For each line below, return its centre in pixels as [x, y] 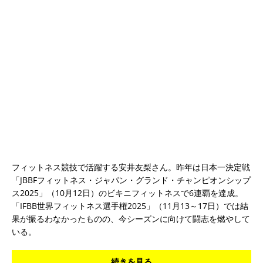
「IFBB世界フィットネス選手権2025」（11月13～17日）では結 [130, 205]
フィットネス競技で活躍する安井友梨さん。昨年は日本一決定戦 [131, 167]
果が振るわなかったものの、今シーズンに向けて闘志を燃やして [131, 218]
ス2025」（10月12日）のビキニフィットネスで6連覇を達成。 [127, 193]
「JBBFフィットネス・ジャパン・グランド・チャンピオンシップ [131, 180]
